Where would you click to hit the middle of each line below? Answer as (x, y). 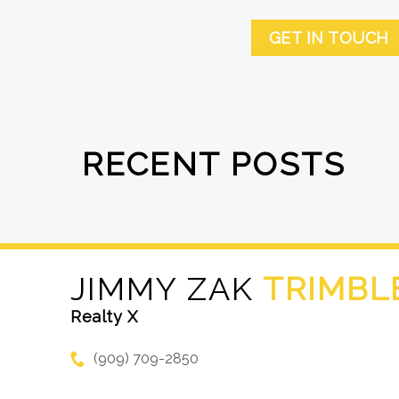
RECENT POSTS (214, 164)
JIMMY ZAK (163, 289)
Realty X (104, 317)
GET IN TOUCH (329, 38)
